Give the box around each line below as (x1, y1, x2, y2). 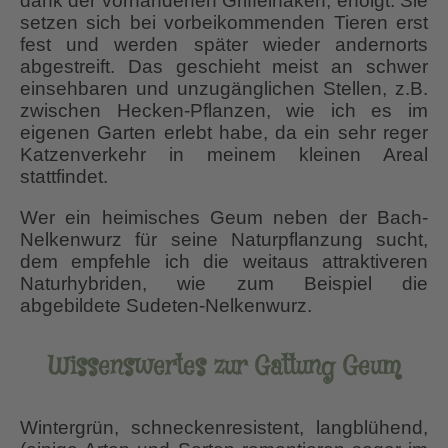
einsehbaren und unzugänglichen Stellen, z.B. (20, 77, 428, 99)
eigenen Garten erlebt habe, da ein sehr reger (20, 121, 428, 143)
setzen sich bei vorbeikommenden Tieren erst (20, 11, 428, 33)
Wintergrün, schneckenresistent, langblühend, (20, 417, 428, 439)
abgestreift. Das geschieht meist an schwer (20, 55, 428, 77)
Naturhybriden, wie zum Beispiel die (20, 272, 428, 294)
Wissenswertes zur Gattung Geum (47, 350, 401, 385)
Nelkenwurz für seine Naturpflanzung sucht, (20, 228, 428, 250)
